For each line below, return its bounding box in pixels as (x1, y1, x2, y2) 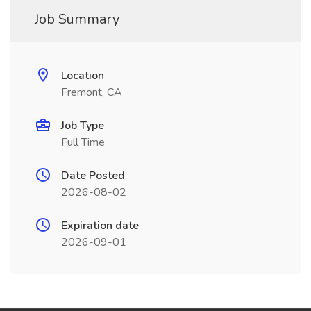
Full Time (61, 135, 105, 150)
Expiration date (61, 218, 139, 233)
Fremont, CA (61, 85, 122, 100)
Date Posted (61, 168, 125, 183)
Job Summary (35, 10, 119, 28)
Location (61, 68, 104, 83)
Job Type (61, 118, 104, 133)
